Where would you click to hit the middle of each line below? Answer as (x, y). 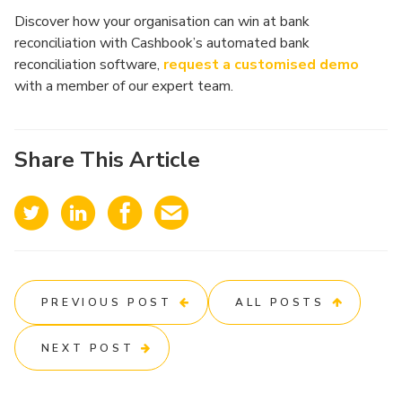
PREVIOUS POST (106, 303)
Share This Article (107, 160)
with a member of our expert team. (124, 86)
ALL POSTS (280, 303)
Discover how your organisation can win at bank (162, 22)
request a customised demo (261, 65)
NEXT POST (87, 348)
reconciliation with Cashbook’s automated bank (162, 43)
